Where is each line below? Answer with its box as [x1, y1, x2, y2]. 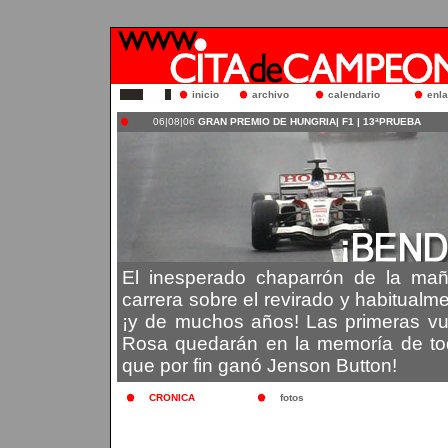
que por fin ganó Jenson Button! [122, 355, 397, 376]
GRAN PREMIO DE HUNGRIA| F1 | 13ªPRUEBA [195, 116, 421, 127]
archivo [252, 89, 289, 100]
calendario [328, 89, 380, 100]
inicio [192, 89, 219, 100]
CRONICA [149, 392, 195, 403]
